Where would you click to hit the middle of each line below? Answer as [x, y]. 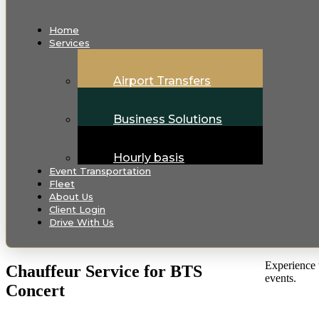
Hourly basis [149, 158]
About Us [71, 197]
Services [69, 43]
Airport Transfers [162, 81]
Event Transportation [100, 171]
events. [281, 278]
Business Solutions [168, 119]
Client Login [77, 209]
